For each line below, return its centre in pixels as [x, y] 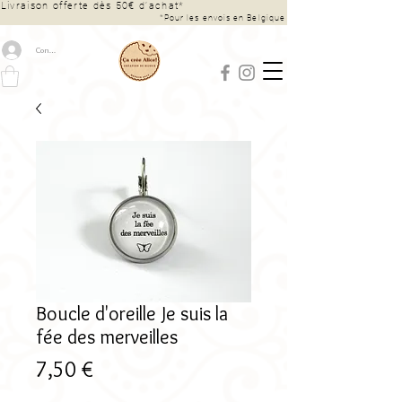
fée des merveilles [107, 336]
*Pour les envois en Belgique [221, 18]
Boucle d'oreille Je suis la [132, 313]
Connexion [55, 49]
